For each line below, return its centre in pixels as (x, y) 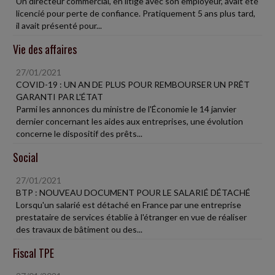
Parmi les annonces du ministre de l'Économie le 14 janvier (126, 109)
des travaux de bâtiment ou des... (79, 229)
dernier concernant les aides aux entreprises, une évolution (130, 121)
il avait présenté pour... (59, 25)
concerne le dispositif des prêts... (79, 133)
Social (25, 157)
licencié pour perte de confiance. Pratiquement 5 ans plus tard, (136, 13)
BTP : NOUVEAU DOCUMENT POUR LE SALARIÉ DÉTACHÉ (133, 192)
